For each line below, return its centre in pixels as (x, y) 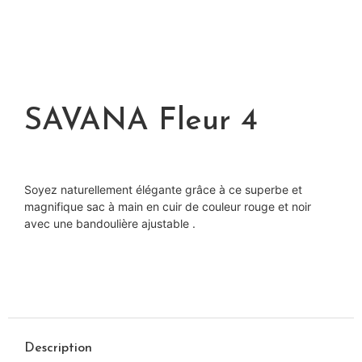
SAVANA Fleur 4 (141, 122)
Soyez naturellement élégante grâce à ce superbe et (163, 190)
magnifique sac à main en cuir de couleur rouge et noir (168, 207)
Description (58, 348)
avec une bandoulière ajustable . (110, 224)
